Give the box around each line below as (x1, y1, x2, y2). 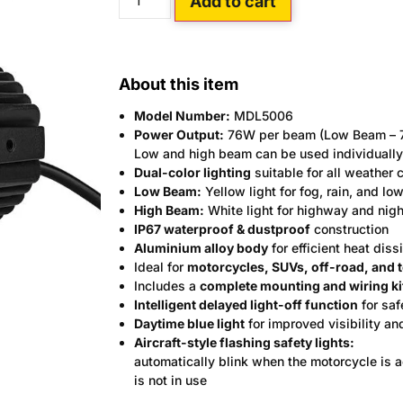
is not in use (134, 372, 207, 388)
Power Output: (134, 126, 224, 142)
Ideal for (134, 258, 187, 274)
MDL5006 (230, 107, 293, 123)
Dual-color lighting (134, 164, 251, 180)
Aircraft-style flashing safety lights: (134, 334, 354, 350)
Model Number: (134, 107, 230, 123)
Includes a (134, 277, 200, 293)
